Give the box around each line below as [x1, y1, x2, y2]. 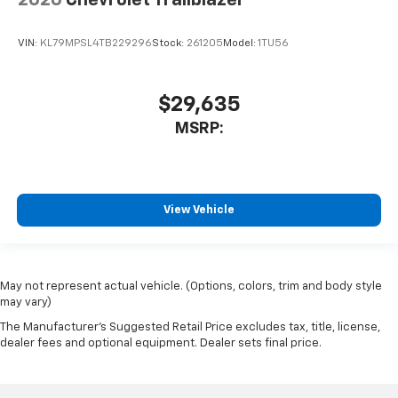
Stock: [152, 37, 187, 49]
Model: [223, 37, 258, 49]
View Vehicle [163, 203, 235, 216]
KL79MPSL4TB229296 [40, 37, 152, 49]
